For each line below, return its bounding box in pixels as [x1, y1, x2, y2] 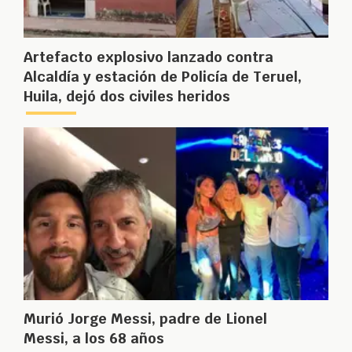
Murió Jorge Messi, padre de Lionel [24, 310, 267, 328]
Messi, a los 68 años [24, 329, 164, 348]
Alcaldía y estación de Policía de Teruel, [24, 67, 302, 86]
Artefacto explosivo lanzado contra [24, 47, 273, 66]
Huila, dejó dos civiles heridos [24, 86, 230, 105]
